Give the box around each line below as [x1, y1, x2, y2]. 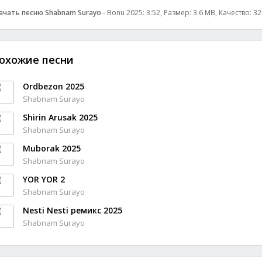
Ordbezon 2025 [23, 81, 84, 92]
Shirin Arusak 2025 [23, 112, 98, 123]
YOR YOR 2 [23, 174, 65, 185]
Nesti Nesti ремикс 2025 [23, 205, 122, 216]
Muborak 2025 [23, 143, 81, 154]
